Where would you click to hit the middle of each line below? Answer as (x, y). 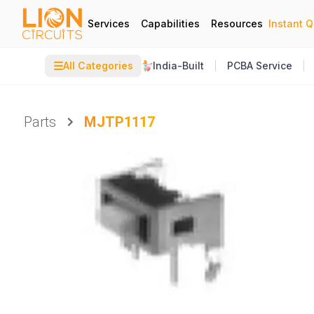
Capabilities (170, 23)
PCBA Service (260, 66)
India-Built (178, 66)
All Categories (98, 66)
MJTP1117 (120, 122)
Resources (237, 23)
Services (109, 23)
